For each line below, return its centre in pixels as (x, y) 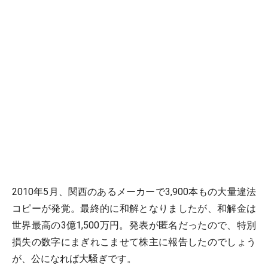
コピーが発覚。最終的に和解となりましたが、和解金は (134, 208)
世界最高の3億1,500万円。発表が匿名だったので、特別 (134, 225)
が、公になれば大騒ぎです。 (74, 259)
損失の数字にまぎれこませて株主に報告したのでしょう (134, 242)
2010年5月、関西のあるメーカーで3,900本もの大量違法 (134, 192)
